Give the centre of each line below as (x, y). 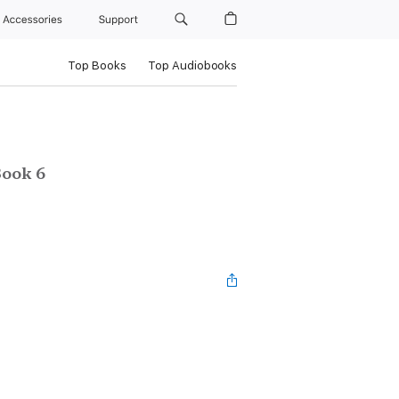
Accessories (36, 20)
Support (120, 20)
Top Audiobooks (192, 65)
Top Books (97, 65)
